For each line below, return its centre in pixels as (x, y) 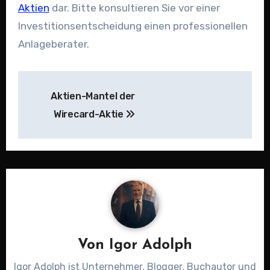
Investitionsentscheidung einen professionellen (133, 26)
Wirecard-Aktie (90, 115)
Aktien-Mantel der (93, 96)
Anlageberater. (53, 44)
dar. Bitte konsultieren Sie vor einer (134, 8)
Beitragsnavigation (104, 83)
